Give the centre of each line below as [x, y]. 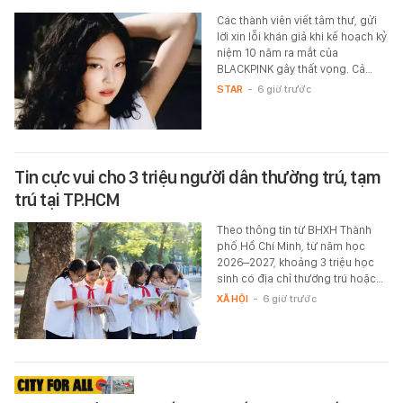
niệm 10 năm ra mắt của [277, 52]
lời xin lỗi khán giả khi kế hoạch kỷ [301, 36]
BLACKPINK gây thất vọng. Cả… [294, 68]
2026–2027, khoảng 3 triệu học [295, 262]
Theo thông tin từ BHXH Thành [294, 229]
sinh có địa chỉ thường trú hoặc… [300, 278]
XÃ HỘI [232, 298]
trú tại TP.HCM [67, 199]
